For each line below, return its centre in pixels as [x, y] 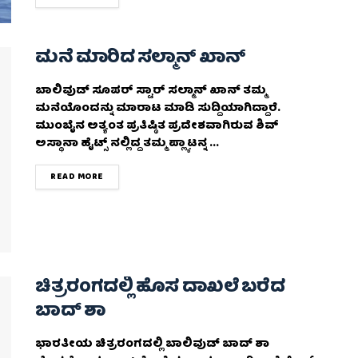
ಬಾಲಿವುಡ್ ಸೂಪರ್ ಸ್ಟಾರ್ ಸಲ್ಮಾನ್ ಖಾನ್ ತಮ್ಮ [151, 91]
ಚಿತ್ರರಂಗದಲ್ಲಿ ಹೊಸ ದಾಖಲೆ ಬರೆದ [160, 288]
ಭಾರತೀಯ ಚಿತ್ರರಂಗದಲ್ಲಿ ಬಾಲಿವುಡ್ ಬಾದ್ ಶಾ [152, 345]
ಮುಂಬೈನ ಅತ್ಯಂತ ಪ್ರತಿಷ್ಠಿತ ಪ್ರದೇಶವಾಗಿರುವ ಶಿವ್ [157, 126]
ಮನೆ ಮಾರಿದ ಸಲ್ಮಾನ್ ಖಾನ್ [141, 58]
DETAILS [122, 176]
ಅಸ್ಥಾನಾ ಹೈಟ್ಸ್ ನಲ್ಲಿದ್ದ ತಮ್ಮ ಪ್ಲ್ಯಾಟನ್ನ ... [127, 143]
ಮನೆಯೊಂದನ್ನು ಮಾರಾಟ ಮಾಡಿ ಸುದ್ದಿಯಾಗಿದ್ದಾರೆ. [158, 108]
